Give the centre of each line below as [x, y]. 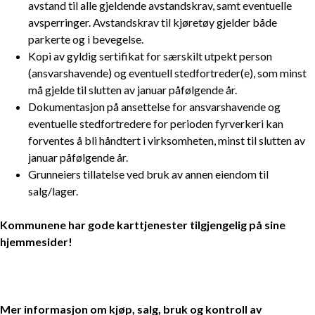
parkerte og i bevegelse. [86, 39]
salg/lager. [53, 191]
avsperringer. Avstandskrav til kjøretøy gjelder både [153, 22]
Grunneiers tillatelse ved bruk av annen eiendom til [148, 174]
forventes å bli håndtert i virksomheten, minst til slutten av [167, 141]
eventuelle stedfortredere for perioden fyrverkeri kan [156, 124]
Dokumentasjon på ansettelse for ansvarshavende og [154, 107]
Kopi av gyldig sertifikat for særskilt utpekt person [150, 56]
